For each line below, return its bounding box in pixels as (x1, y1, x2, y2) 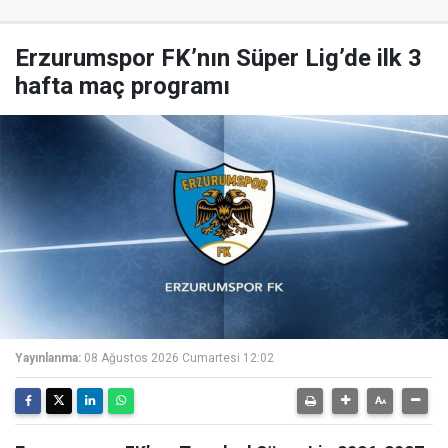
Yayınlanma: (15, 351, 81, 365)
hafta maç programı (15, 72, 230, 100)
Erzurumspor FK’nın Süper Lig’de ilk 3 (15, 44, 422, 72)
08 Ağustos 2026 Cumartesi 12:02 (84, 351, 274, 365)
